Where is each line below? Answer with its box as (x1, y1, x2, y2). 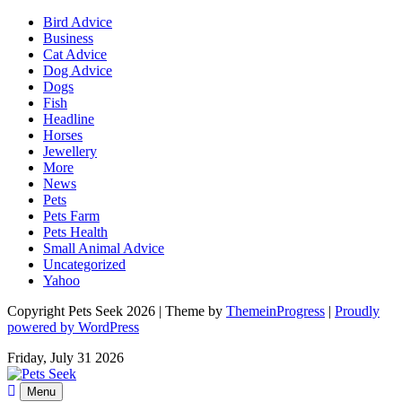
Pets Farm (43, 207, 100, 223)
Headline (43, 110, 94, 127)
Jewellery (43, 143, 97, 159)
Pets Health (43, 223, 108, 240)
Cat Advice (43, 46, 107, 62)
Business (43, 30, 93, 46)
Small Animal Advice (43, 240, 164, 256)
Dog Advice (43, 62, 112, 78)
